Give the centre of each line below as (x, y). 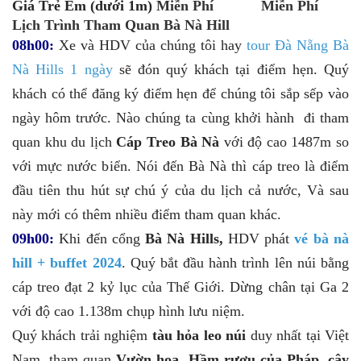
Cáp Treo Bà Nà (168, 141)
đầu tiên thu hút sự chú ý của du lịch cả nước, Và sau (180, 190)
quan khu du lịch (64, 141)
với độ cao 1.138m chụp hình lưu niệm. (129, 311)
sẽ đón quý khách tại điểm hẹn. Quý (231, 69)
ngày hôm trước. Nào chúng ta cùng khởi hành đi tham (180, 117)
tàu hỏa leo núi (197, 335)
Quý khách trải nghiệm (80, 335)
